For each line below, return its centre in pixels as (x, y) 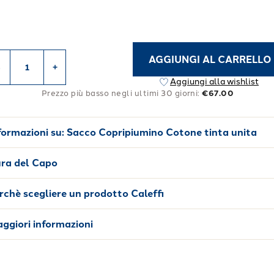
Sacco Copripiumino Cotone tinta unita (162, 132)
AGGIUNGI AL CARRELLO (210, 59)
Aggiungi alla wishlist (214, 82)
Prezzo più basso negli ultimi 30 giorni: (120, 93)
